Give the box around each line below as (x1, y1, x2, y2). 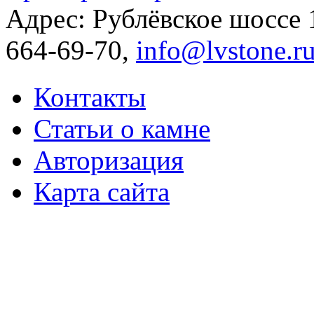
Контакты (34, 82, 146, 113)
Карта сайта (34, 177, 170, 207)
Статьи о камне (34, 114, 210, 144)
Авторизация (34, 145, 184, 176)
